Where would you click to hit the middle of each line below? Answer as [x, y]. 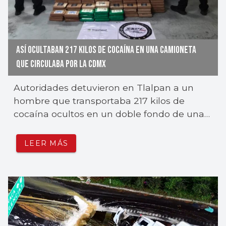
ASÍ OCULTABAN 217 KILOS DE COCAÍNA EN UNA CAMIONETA [106, 50]
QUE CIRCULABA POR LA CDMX [61, 64]
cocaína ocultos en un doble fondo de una [109, 114]
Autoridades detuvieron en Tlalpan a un [104, 88]
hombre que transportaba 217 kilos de [99, 101]
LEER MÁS [46, 143]
